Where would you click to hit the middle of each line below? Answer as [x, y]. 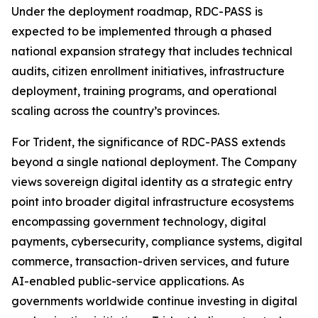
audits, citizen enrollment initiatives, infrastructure [148, 71]
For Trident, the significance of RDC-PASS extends [148, 142]
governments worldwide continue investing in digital [154, 301]
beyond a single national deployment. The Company [154, 162]
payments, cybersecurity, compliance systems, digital [157, 242]
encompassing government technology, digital [139, 222]
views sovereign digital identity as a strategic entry [152, 182]
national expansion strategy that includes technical [152, 51]
